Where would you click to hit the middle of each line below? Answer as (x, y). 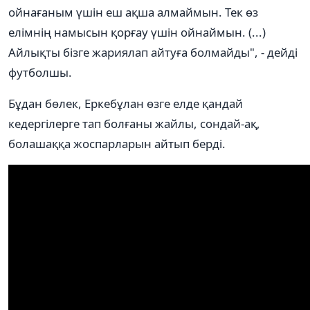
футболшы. (40, 72)
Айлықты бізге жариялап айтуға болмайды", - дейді (153, 52)
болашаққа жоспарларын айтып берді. (117, 143)
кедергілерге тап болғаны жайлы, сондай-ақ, (134, 123)
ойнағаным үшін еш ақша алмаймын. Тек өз (133, 12)
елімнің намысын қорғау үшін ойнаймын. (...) (137, 32)
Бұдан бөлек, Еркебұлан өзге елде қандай (126, 103)
